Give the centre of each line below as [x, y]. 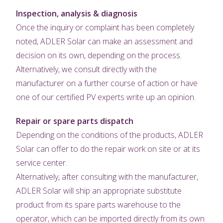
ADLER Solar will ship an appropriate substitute [99, 191]
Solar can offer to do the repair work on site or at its [108, 149]
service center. [42, 163]
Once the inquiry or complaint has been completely [105, 28]
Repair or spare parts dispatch [75, 121]
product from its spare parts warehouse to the [99, 205]
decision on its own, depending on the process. [99, 56]
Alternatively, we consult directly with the [87, 69]
